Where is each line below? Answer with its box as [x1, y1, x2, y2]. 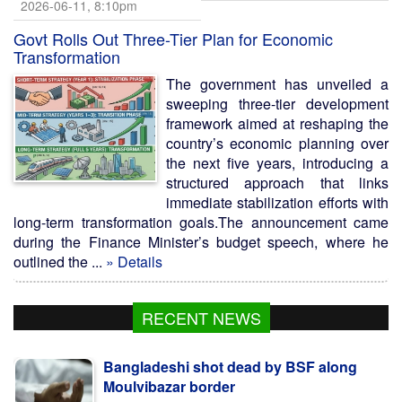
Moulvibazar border [103, 376, 235, 397]
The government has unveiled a [166, 74, 389, 94]
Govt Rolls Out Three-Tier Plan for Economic [13, 27, 333, 50]
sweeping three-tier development [166, 93, 389, 114]
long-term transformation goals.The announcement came [13, 212, 389, 232]
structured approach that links [166, 172, 389, 193]
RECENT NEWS [141, 306, 261, 329]
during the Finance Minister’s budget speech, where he [13, 232, 389, 252]
